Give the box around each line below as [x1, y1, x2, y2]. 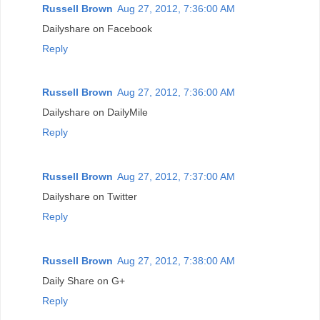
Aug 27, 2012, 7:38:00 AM [117, 255, 235, 267]
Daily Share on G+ [42, 275, 125, 287]
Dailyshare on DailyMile [42, 106, 148, 119]
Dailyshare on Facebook [42, 22, 152, 34]
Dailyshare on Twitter [42, 191, 137, 203]
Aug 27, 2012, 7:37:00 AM [117, 171, 235, 183]
